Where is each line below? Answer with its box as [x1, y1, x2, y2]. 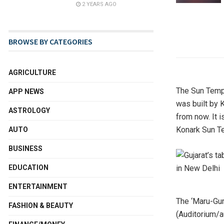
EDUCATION [8, 163, 48, 171]
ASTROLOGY [8, 106, 50, 114]
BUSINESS [8, 144, 42, 152]
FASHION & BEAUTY [8, 201, 73, 209]
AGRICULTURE [8, 68, 56, 76]
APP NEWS [8, 87, 44, 95]
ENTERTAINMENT [8, 182, 67, 190]
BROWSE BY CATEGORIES [8, 36, 92, 46]
